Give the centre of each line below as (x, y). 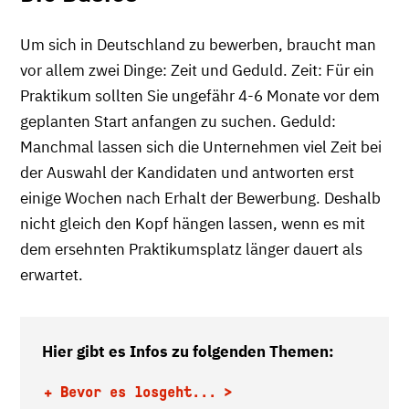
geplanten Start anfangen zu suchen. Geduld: (178, 121)
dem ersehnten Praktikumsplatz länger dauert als (191, 249)
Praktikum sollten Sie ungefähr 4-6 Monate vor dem (200, 95)
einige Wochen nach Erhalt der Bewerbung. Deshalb (200, 198)
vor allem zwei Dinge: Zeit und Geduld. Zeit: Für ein (197, 70)
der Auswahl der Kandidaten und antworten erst (187, 172)
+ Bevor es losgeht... (130, 392)
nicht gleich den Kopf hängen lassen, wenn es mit (193, 223)
